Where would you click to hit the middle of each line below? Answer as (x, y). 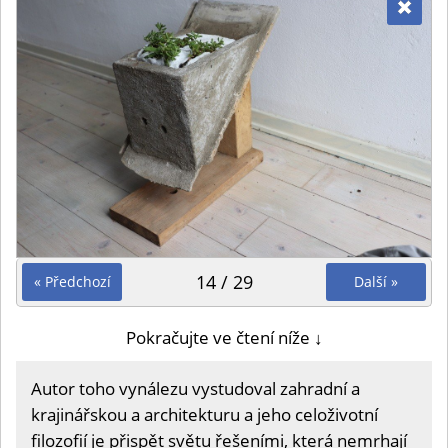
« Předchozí (72, 282)
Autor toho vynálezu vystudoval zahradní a (195, 389)
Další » (376, 282)
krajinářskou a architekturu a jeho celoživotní (204, 415)
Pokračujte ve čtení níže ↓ (224, 338)
